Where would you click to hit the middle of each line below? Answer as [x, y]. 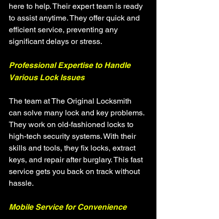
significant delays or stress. [55, 41]
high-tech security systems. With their [73, 136]
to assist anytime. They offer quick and [75, 18]
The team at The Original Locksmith [71, 101]
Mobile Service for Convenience [68, 207]
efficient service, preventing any [64, 30]
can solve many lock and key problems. [77, 113]
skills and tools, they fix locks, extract [73, 148]
